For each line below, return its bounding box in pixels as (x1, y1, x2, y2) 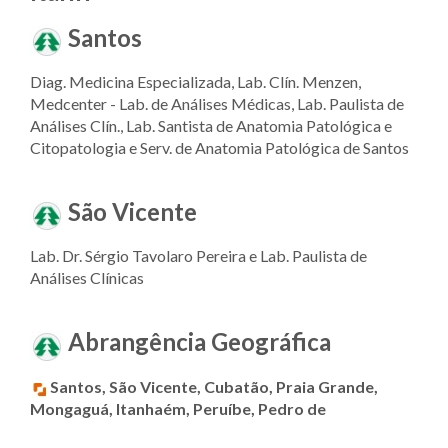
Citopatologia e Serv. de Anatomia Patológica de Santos (30, 138, 409, 158)
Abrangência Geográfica (68, 327, 331, 357)
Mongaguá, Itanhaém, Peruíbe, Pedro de (30, 398, 326, 418)
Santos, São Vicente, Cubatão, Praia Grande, (50, 376, 378, 396)
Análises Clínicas (30, 268, 144, 288)
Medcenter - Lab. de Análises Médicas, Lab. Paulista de (30, 94, 404, 114)
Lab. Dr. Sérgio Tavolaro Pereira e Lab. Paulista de (30, 246, 367, 266)
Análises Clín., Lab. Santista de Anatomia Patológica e (30, 116, 392, 136)
